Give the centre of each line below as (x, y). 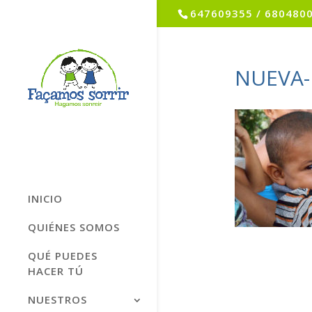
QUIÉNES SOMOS (74, 227)
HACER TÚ (56, 271)
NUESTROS (57, 299)
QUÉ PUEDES (63, 255)
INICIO (45, 198)
